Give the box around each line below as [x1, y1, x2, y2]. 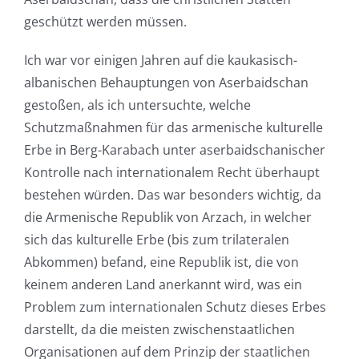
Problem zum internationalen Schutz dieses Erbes [23, 298, 326, 317]
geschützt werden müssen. [23, 13, 187, 31]
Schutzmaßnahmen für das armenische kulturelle [23, 119, 323, 137]
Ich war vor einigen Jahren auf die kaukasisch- [23, 51, 297, 70]
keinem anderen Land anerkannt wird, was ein [23, 276, 302, 294]
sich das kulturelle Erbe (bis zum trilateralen [23, 231, 289, 249]
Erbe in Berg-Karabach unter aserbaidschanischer [23, 141, 325, 159]
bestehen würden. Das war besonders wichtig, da [23, 186, 321, 204]
